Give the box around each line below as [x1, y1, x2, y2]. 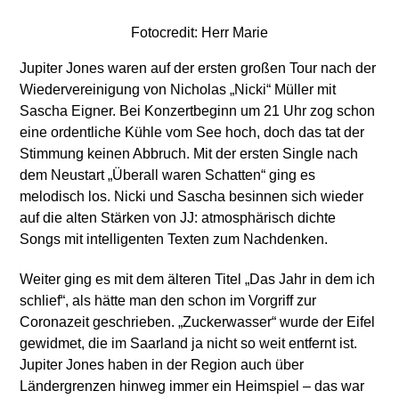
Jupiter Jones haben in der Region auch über [20, 356, 305, 372]
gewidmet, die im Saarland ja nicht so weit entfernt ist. [20, 335, 358, 351]
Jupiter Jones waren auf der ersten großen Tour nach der [20, 60, 377, 76]
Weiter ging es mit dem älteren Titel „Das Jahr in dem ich [20, 271, 376, 287]
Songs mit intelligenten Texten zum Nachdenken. [20, 231, 329, 247]
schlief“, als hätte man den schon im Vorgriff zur [20, 292, 317, 308]
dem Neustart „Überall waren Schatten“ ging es [20, 167, 316, 183]
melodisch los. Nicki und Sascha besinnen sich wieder [20, 188, 364, 204]
